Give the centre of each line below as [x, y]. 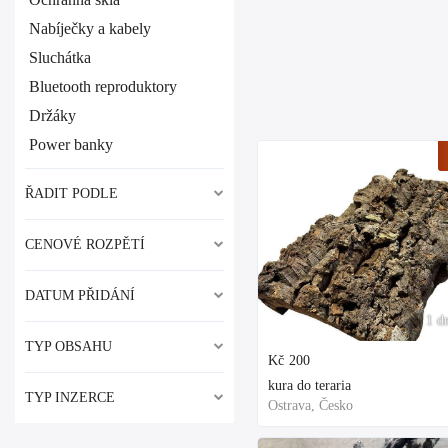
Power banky [71, 144]
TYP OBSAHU [68, 346]
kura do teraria [309, 385]
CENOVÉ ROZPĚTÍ [85, 244]
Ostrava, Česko [310, 405]
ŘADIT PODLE [71, 193]
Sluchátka [60, 57]
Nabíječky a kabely [90, 28]
